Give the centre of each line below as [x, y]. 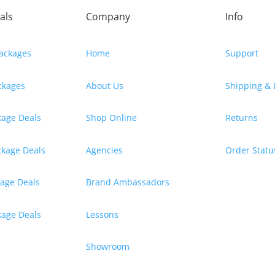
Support [242, 53]
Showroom [108, 247]
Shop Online [112, 118]
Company [108, 17]
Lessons [103, 214]
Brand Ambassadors [128, 182]
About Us [105, 85]
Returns [241, 118]
